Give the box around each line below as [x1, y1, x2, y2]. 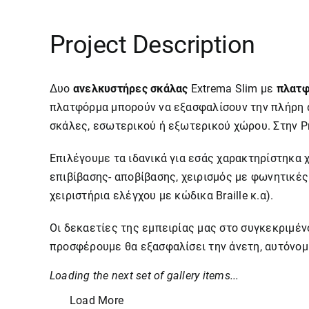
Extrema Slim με [188, 82, 277, 95]
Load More [69, 294, 124, 307]
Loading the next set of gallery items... [49, 269, 239, 282]
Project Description [50, 30, 255, 59]
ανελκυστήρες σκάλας [72, 82, 188, 95]
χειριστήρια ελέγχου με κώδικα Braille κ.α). [49, 189, 274, 202]
